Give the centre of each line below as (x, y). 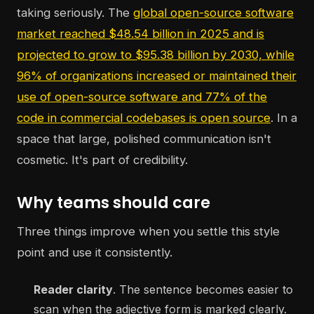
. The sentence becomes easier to (203, 290)
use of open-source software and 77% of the (142, 97)
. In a (284, 118)
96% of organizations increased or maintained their (157, 76)
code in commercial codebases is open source (144, 118)
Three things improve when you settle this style (148, 232)
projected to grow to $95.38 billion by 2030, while (156, 55)
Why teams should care (114, 203)
